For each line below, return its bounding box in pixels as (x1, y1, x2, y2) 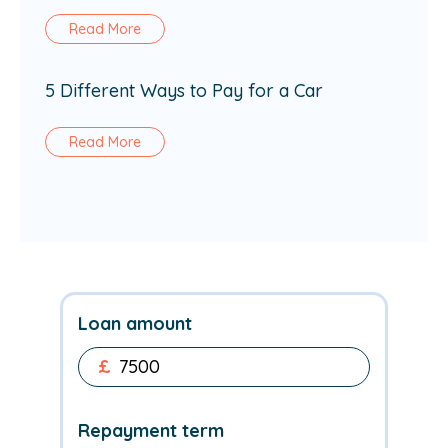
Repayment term (78, 418, 224, 442)
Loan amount (78, 311, 192, 335)
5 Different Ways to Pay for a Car (45, 78, 323, 102)
